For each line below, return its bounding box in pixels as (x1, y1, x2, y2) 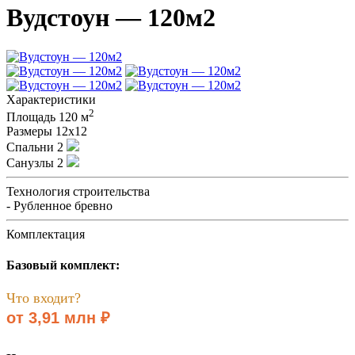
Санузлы (6, 156, 54, 170)
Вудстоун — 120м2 (6, 3, 216, 32)
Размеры (6, 124, 52, 139)
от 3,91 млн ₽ (6, 308, 110, 326)
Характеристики (6, 92, 96, 106)
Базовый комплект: (6, 258, 120, 273)
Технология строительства (6, 185, 150, 199)
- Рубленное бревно (6, 199, 113, 213)
